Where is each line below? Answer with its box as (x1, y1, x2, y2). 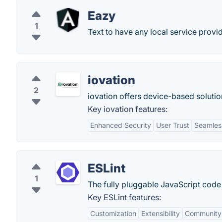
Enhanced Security (90, 121, 151, 129)
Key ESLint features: (88, 192, 161, 202)
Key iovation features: (88, 104, 167, 114)
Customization (90, 209, 136, 218)
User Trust (156, 121, 189, 129)
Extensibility (141, 209, 180, 218)
